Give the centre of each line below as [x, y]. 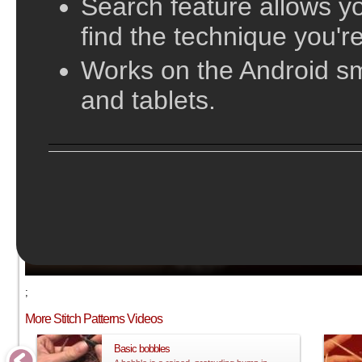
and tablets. [148, 100]
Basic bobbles [142, 348]
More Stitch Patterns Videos [94, 318]
